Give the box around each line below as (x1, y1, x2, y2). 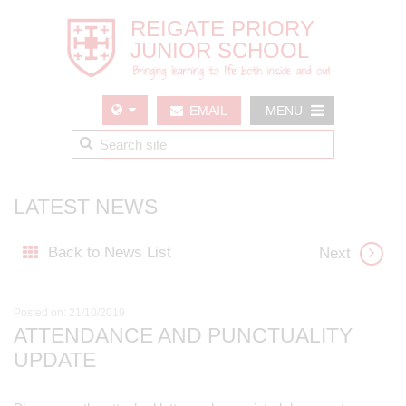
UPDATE (14, 348, 96, 372)
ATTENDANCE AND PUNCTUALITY (14, 324, 353, 347)
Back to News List (48, 244, 171, 261)
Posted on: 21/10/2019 (14, 306, 125, 319)
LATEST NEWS (14, 195, 158, 218)
